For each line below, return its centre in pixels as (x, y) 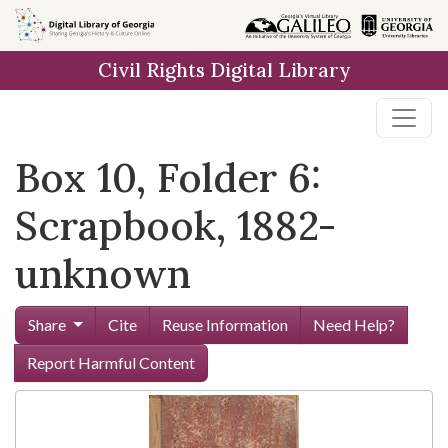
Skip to (50, 24)
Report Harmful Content (111, 362)
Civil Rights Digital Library (224, 70)
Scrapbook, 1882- (175, 225)
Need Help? (353, 324)
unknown (103, 273)
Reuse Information (224, 324)
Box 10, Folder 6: (168, 177)
